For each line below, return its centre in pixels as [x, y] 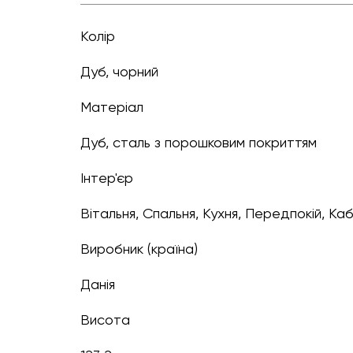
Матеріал [112, 106]
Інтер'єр [107, 177]
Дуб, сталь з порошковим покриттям [204, 142]
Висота [105, 319]
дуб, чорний [124, 71]
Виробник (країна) [139, 248]
